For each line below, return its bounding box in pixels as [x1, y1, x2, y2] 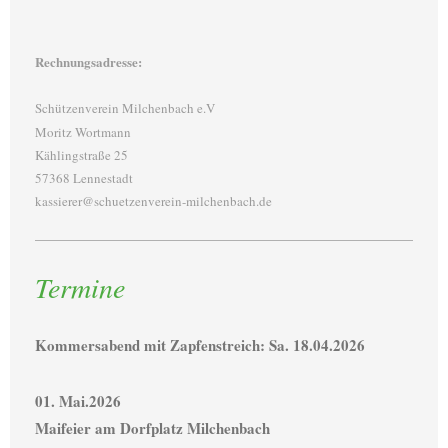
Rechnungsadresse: [35, 51, 142, 71]
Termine [35, 268, 125, 307]
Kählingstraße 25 [35, 145, 128, 164]
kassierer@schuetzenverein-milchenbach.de [35, 192, 272, 211]
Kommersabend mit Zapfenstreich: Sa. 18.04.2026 [35, 334, 365, 357]
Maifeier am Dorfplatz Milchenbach [35, 417, 270, 440]
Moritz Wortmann [35, 122, 131, 141]
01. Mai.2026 [35, 389, 121, 412]
